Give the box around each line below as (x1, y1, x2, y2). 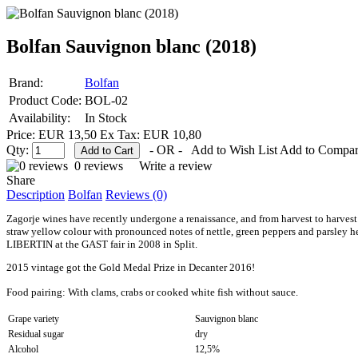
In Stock (85, 111, 127, 125)
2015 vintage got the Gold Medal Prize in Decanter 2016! (6, 261, 255, 274)
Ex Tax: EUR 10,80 (100, 128, 201, 142)
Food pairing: (6, 286, 68, 299)
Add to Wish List (191, 143, 277, 157)
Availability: (9, 111, 70, 125)
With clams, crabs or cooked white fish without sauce (68, 286, 296, 299)
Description (6, 188, 65, 202)
